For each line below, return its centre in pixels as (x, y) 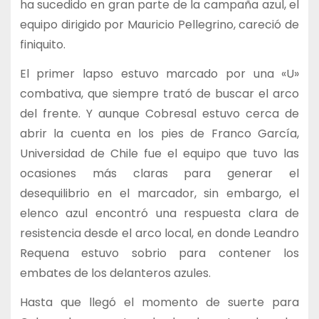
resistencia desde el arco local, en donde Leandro (159, 234)
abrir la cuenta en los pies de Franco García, (159, 134)
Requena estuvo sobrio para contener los (159, 253)
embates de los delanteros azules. (115, 273)
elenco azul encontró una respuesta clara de (159, 214)
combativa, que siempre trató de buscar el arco (159, 94)
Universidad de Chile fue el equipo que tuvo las (159, 154)
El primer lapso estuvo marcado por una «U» (159, 74)
